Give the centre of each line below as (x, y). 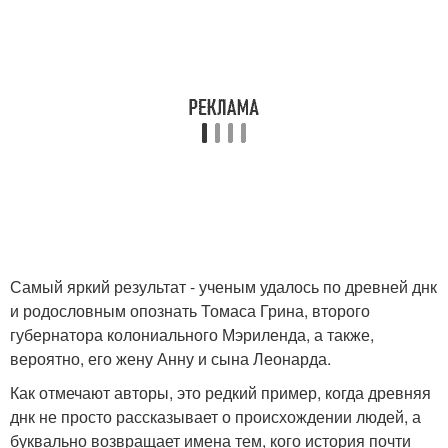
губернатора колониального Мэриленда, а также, (192, 334)
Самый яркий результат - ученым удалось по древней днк (223, 286)
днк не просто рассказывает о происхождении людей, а (215, 416)
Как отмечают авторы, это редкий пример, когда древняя (220, 392)
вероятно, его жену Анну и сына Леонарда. (170, 358)
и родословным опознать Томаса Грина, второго (190, 310)
